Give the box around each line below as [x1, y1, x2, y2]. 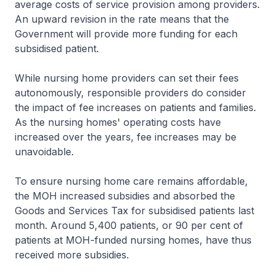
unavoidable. [15, 145, 74, 158]
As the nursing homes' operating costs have [15, 116, 221, 128]
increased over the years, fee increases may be [15, 131, 236, 143]
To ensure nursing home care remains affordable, [15, 175, 248, 187]
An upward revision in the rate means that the [15, 13, 229, 25]
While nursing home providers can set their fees [15, 72, 239, 84]
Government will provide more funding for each [15, 28, 238, 40]
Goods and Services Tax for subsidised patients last [15, 204, 254, 217]
